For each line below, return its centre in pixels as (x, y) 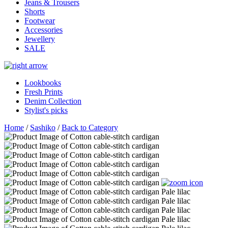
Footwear (40, 21)
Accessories (44, 30)
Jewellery (40, 39)
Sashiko (43, 128)
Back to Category (90, 128)
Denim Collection (53, 101)
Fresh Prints (44, 92)
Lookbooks (43, 83)
